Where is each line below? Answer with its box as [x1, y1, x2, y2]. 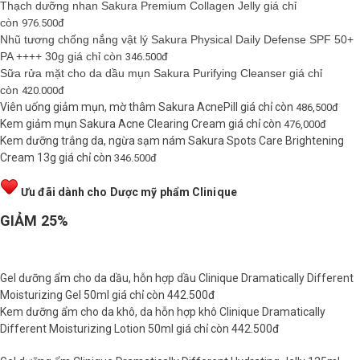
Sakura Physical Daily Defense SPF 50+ [151, 32, 354, 46]
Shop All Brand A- [10, 23, 101, 35]
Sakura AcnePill [158, 100, 238, 113]
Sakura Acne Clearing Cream [80, 117, 226, 130]
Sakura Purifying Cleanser [153, 66, 286, 80]
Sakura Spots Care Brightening [188, 133, 344, 147]
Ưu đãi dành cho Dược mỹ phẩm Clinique [18, 185, 239, 198]
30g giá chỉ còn [42, 49, 125, 63]
